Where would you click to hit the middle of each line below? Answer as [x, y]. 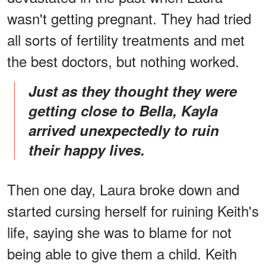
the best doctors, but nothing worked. [123, 61]
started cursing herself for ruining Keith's [133, 210]
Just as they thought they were [32, 91]
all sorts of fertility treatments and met [126, 39]
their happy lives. [87, 149]
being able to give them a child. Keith [122, 253]
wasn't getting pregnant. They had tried [129, 18]
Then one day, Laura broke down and [123, 189]
